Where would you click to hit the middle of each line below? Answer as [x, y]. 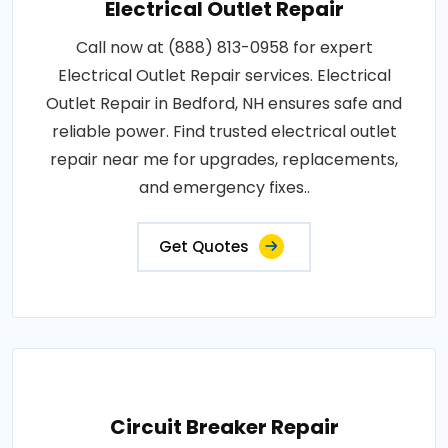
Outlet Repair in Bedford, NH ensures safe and [224, 104]
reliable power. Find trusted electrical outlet [224, 132]
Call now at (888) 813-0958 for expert [224, 48]
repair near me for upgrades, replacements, [224, 160]
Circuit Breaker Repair [224, 427]
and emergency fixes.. [224, 188]
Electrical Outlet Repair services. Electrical [224, 76]
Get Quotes [204, 247]
